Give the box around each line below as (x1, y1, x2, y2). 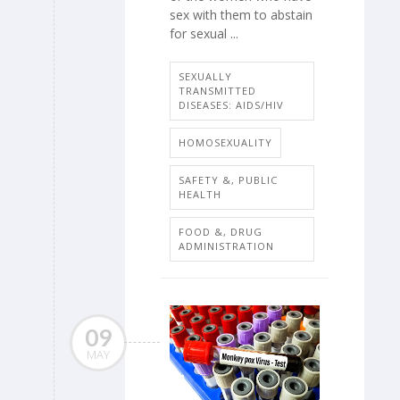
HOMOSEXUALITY (179, 136, 272, 150)
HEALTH (179, 187, 221, 202)
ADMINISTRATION (179, 239, 274, 254)
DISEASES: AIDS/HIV (179, 98, 284, 112)
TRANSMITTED (179, 84, 256, 98)
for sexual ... (170, 24, 238, 42)
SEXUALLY (179, 70, 232, 84)
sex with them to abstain (170, 5, 312, 23)
